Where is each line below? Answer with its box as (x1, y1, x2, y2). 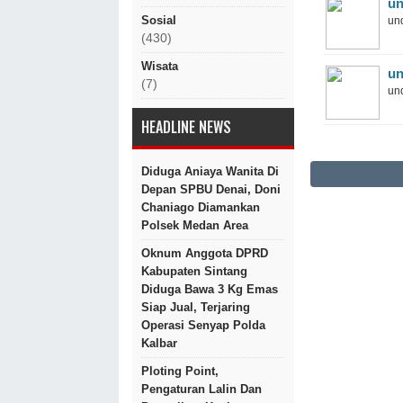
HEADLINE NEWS (141, 116, 231, 138)
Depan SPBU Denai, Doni (141, 183, 281, 196)
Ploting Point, (141, 364, 219, 378)
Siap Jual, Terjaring (141, 300, 250, 314)
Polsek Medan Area (141, 219, 248, 232)
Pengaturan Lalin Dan (141, 382, 262, 396)
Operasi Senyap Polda (141, 318, 265, 332)
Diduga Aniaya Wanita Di (141, 165, 279, 178)
